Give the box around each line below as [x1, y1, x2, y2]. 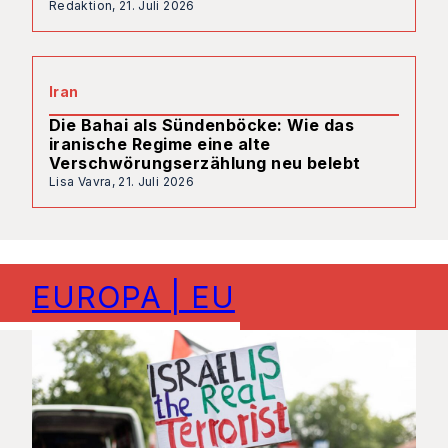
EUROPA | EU [32, 278, 235, 315]
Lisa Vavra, [49, 173, 119, 189]
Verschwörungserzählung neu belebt [49, 152, 361, 173]
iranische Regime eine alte [49, 133, 271, 154]
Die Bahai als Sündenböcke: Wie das [49, 114, 355, 135]
